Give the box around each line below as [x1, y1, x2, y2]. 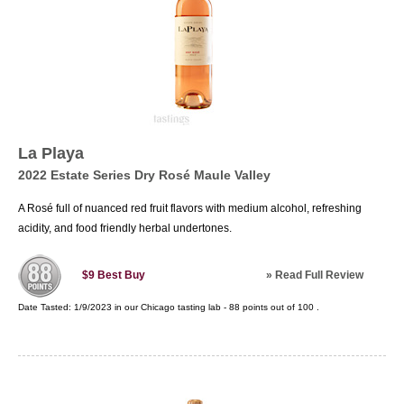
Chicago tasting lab [141, 302, 221, 312]
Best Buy [97, 269, 145, 282]
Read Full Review [275, 269, 363, 281]
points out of [240, 302, 298, 312]
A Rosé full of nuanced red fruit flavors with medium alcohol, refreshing [18, 202, 362, 215]
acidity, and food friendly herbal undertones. [18, 222, 232, 234]
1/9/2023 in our [74, 302, 141, 312]
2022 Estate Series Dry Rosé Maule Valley [18, 168, 271, 182]
